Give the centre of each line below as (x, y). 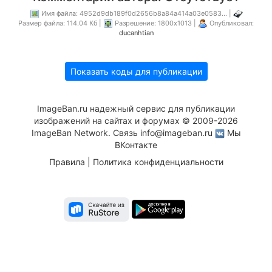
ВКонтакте (136, 144)
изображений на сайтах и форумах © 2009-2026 (136, 120)
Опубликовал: (231, 23)
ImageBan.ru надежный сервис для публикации (136, 108)
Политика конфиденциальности (158, 161)
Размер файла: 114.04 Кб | (61, 23)
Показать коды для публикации (136, 71)
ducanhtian (136, 32)
